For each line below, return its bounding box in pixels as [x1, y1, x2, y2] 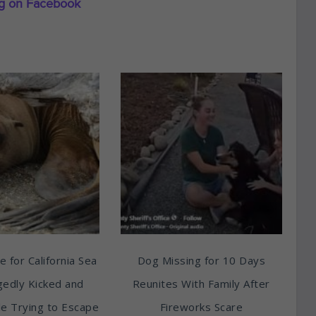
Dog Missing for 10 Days [137, 253, 265, 267]
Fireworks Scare [159, 299, 243, 314]
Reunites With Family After [132, 276, 270, 291]
